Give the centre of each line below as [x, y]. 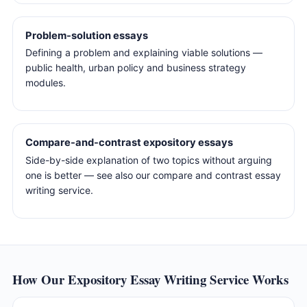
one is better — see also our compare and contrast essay [153, 175]
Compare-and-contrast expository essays [129, 143]
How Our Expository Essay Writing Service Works [150, 280]
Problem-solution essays [87, 35]
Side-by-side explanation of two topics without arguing [149, 160]
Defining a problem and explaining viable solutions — [144, 53]
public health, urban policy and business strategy [136, 68]
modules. [46, 83]
